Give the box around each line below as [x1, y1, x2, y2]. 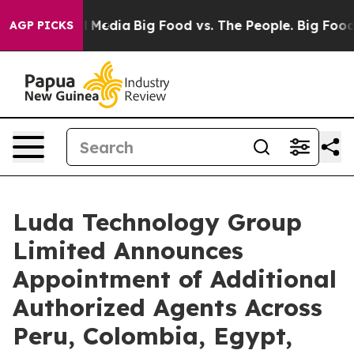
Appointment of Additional [13, 264, 337, 294]
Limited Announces [13, 235, 243, 265]
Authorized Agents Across [13, 292, 322, 322]
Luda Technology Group [13, 207, 302, 237]
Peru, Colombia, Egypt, [13, 321, 292, 351]
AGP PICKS [9, 18, 73, 32]
